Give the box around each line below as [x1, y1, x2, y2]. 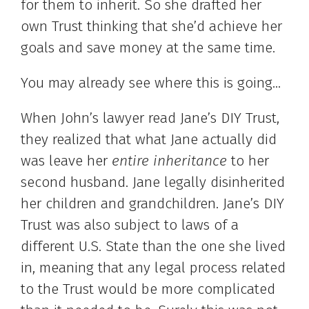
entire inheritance [112, 152, 227, 170]
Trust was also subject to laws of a [21, 216, 239, 235]
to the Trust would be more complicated [21, 280, 275, 299]
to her [227, 152, 269, 170]
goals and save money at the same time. [21, 39, 279, 57]
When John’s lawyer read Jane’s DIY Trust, [21, 109, 279, 128]
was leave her [21, 152, 112, 170]
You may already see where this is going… [21, 74, 281, 92]
